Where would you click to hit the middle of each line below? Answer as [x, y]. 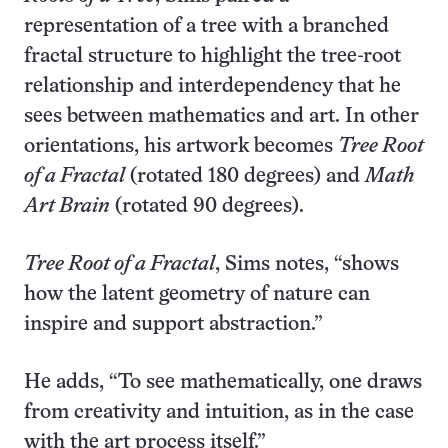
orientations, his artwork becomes [181, 147]
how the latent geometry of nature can [197, 295]
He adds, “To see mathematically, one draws [223, 383]
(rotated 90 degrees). [207, 207]
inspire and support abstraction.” [173, 325]
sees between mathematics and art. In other [221, 117]
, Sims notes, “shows [307, 265]
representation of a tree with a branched [206, 27]
